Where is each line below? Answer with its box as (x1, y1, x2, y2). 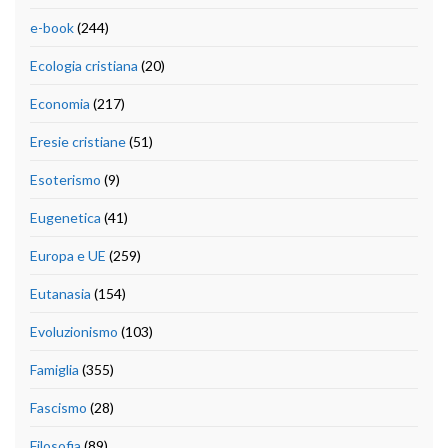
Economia (30, 94, 90, 112)
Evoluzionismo (30, 322, 118, 340)
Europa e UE (30, 246, 106, 264)
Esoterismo (30, 170, 101, 188)
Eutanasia (30, 284, 91, 302)
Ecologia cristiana (30, 56, 138, 74)
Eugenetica (30, 208, 101, 226)
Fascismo (30, 398, 87, 416)
